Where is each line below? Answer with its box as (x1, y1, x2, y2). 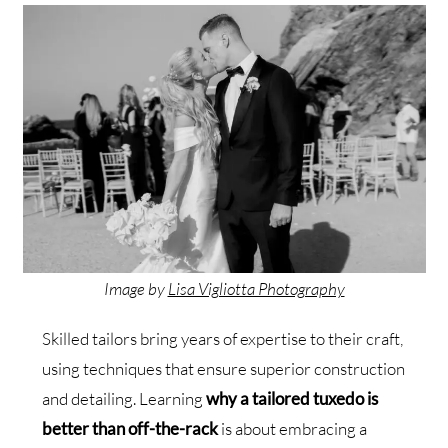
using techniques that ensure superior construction (42, 357, 406, 379)
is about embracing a (218, 417, 368, 439)
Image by (103, 277, 168, 299)
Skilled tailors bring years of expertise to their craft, (42, 327, 404, 349)
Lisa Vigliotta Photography (167, 277, 345, 299)
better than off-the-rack (42, 417, 219, 439)
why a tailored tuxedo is (203, 387, 379, 409)
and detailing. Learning (42, 387, 204, 409)
